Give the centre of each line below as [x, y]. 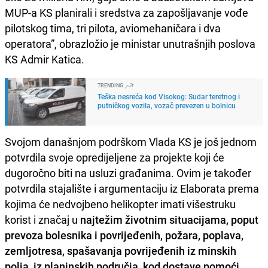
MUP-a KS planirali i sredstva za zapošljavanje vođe [127, 12]
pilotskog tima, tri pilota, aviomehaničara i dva [113, 28]
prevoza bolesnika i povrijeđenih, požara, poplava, [124, 235]
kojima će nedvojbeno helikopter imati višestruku [120, 204]
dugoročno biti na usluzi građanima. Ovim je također [128, 173]
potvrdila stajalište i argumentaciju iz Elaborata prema [132, 188]
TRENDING [111, 85]
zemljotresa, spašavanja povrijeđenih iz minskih [121, 250]
